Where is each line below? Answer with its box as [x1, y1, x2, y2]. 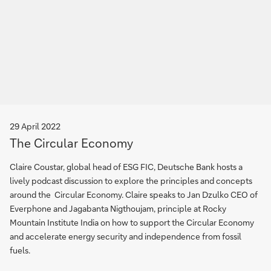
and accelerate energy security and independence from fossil [10, 230, 241, 242]
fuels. [10, 244, 30, 256]
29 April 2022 [10, 120, 60, 132]
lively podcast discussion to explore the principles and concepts [10, 175, 252, 186]
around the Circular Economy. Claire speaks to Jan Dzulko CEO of [10, 189, 258, 200]
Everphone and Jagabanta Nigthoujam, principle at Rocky [10, 203, 226, 214]
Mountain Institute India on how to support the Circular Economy [10, 217, 254, 228]
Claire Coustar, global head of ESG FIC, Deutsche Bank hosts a [10, 161, 243, 172]
